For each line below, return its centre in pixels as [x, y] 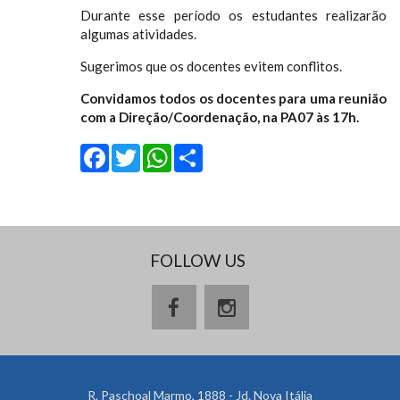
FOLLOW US [198, 261]
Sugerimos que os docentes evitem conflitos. [211, 66]
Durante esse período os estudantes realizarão [233, 15]
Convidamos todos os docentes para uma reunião [233, 98]
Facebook [168, 154]
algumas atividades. [138, 34]
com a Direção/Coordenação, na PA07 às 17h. [220, 117]
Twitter [187, 154]
